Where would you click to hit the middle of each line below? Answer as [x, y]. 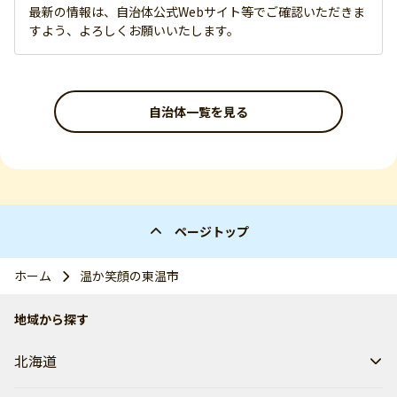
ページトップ [211, 231]
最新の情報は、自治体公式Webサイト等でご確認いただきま [197, 12]
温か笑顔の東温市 [129, 276]
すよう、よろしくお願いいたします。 [134, 31]
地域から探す [51, 319]
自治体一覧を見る [198, 111]
